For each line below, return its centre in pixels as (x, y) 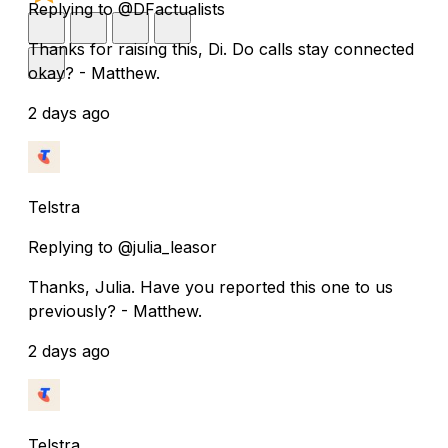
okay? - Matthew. (94, 72)
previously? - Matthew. (115, 310)
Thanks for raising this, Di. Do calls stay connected (221, 48)
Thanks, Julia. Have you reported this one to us (210, 286)
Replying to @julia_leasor (122, 246)
